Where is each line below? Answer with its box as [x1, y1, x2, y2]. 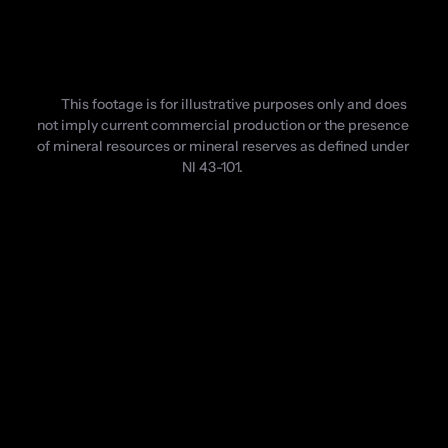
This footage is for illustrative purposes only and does [60, 94, 407, 113]
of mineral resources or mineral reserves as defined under [36, 136, 409, 155]
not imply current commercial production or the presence [36, 115, 409, 134]
